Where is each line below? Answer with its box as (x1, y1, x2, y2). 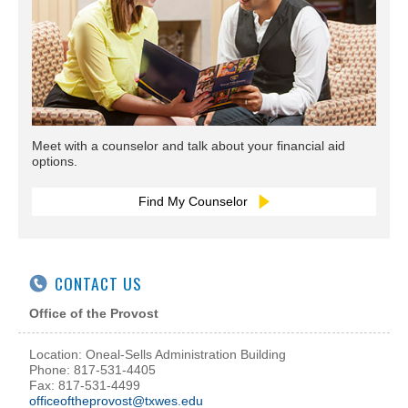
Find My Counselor (138, 193, 251, 209)
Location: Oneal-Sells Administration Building (29, 346, 290, 362)
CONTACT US (55, 271, 142, 296)
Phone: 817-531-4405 (29, 362, 156, 377)
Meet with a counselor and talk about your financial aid (32, 138, 345, 153)
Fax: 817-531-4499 (29, 377, 140, 393)
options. (32, 153, 77, 168)
